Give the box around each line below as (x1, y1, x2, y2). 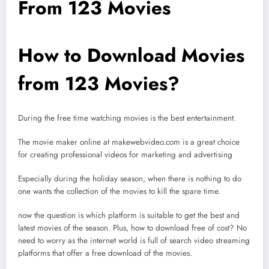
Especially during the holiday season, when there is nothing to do (18, 173, 241, 185)
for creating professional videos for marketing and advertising (18, 149, 232, 161)
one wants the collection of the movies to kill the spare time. (18, 186, 220, 198)
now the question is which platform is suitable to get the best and (18, 210, 240, 222)
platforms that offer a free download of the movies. (18, 247, 192, 259)
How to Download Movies (18, 41, 244, 70)
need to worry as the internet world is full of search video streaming (18, 235, 250, 247)
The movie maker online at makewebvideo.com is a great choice (18, 136, 240, 148)
